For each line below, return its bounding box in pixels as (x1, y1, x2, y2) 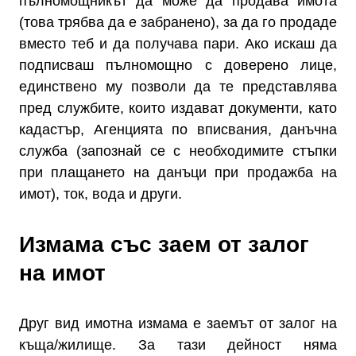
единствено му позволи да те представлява (19, 79, 337, 95)
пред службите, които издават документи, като (19, 100, 337, 116)
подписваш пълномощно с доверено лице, (19, 57, 337, 73)
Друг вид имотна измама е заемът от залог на (19, 315, 337, 331)
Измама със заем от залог (19, 232, 309, 257)
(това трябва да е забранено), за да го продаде (19, 14, 337, 30)
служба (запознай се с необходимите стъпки (19, 143, 337, 159)
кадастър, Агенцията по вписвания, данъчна (19, 122, 337, 137)
